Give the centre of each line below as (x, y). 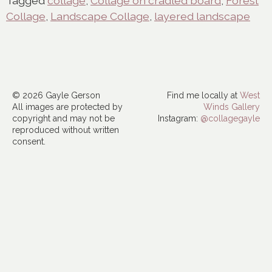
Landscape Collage (100, 16)
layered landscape (202, 16)
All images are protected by (67, 107)
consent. (29, 142)
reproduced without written (66, 130)
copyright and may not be (63, 119)
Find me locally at (203, 96)
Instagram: (179, 119)
